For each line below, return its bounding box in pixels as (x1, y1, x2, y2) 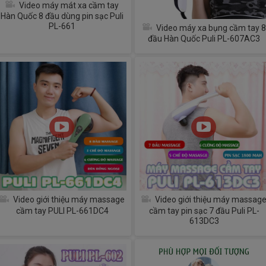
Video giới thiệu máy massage (11, 195, 125, 205)
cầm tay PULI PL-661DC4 (15, 205, 109, 216)
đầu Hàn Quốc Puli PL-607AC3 (148, 34, 260, 44)
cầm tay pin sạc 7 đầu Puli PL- (148, 205, 259, 216)
